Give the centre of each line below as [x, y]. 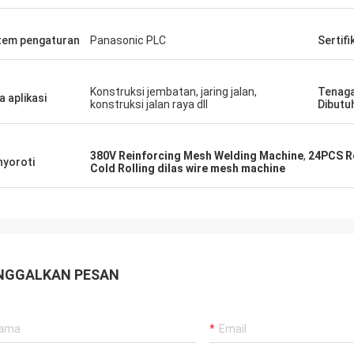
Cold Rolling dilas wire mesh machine [188, 168]
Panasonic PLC [128, 40]
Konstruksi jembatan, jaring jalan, [173, 92]
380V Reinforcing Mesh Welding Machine [197, 156]
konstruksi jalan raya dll [149, 104]
